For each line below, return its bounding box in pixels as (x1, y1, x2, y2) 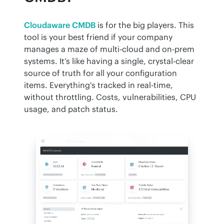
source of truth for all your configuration (24, 67, 177, 78)
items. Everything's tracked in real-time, (24, 79, 173, 90)
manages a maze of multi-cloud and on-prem (24, 43, 194, 54)
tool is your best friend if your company (24, 31, 172, 42)
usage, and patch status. (24, 103, 118, 114)
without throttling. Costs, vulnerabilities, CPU (24, 91, 196, 102)
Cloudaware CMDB (24, 19, 95, 30)
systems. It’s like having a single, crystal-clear (24, 55, 194, 66)
